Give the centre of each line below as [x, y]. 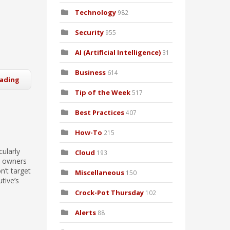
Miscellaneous [100, 173]
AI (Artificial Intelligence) [118, 53]
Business [90, 73]
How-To [89, 133]
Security [89, 33]
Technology [95, 13]
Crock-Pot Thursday [110, 193]
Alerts [85, 213]
